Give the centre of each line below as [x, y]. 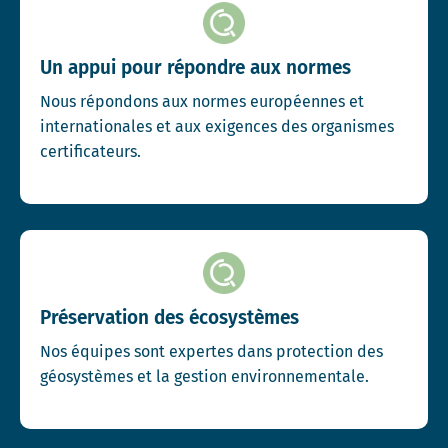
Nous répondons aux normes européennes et [202, 101]
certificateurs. [90, 151]
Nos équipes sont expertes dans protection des [211, 351]
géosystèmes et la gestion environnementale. [204, 376]
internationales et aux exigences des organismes [217, 126]
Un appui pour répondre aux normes [195, 67]
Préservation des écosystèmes [169, 317]
